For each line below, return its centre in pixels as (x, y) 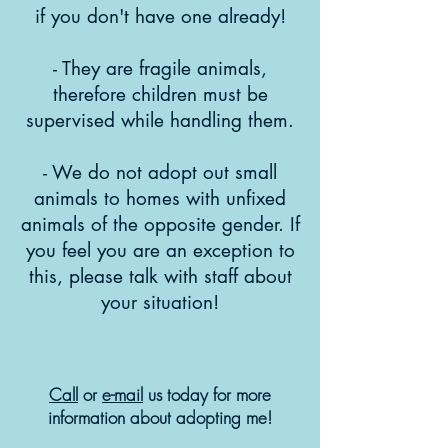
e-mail (122, 394)
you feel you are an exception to (160, 250)
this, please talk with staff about (160, 276)
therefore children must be (160, 94)
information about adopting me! (160, 417)
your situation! (160, 302)
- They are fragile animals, (160, 68)
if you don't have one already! (160, 16)
